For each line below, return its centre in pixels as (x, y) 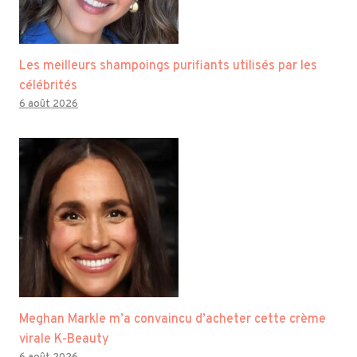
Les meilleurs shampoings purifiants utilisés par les (168, 67)
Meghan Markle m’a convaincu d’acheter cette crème (173, 320)
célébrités (48, 86)
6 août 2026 (49, 105)
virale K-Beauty (64, 340)
